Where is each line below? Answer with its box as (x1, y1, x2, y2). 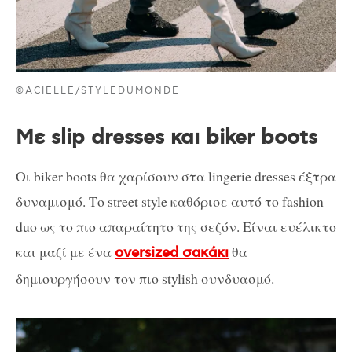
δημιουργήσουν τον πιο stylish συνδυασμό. (16, 268, 274, 288)
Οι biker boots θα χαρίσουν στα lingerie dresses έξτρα (16, 166, 336, 185)
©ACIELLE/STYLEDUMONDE (16, 84, 181, 97)
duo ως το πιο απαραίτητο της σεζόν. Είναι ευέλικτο (16, 216, 336, 236)
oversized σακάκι (115, 244, 229, 262)
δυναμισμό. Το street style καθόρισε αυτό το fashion (16, 191, 324, 211)
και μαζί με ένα (16, 241, 115, 261)
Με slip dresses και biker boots (16, 124, 317, 151)
